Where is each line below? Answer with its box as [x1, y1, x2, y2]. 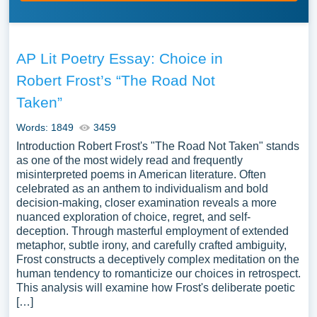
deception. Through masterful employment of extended [16, 225, 289, 237]
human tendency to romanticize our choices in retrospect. [16, 267, 301, 279]
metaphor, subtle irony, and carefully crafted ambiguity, [16, 239, 287, 251]
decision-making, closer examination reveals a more [16, 197, 277, 209]
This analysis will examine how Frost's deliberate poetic [16, 282, 295, 294]
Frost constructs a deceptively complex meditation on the [16, 253, 299, 265]
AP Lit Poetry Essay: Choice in [16, 50, 223, 67]
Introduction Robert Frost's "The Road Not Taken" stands [16, 140, 299, 152]
